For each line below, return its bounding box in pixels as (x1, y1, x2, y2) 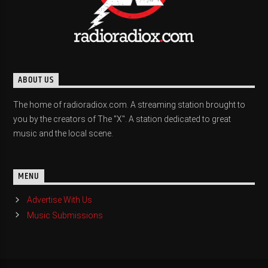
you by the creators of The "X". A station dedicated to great (13, 114, 232, 124)
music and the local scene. (13, 129, 114, 139)
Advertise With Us (26, 195, 92, 205)
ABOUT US (18, 72, 54, 88)
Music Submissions (26, 210, 103, 220)
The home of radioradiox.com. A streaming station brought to (13, 100, 246, 110)
